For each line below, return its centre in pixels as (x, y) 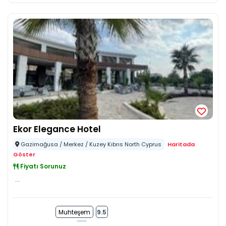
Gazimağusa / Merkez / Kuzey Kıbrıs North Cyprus (91, 144)
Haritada (181, 144)
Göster (24, 154)
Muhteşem (74, 212)
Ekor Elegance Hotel (57, 129)
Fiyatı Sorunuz (42, 166)
